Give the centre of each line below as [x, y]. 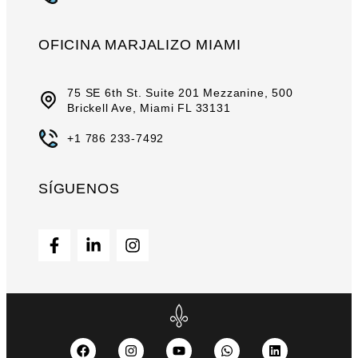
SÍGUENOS [79, 188]
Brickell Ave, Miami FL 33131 [149, 107]
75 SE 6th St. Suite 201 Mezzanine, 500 [180, 92]
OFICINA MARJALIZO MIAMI [140, 44]
